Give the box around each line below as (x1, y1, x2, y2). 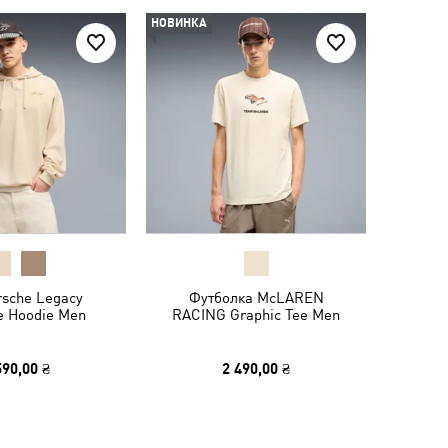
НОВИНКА (151, 16, 207, 30)
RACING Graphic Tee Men (172, 306, 340, 323)
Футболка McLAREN (188, 289, 324, 306)
